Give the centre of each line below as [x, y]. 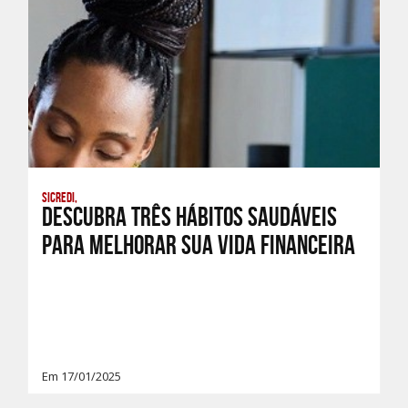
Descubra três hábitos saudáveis [189, 217]
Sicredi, [60, 198]
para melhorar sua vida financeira [199, 245]
